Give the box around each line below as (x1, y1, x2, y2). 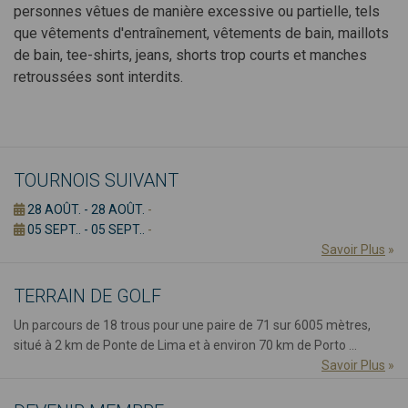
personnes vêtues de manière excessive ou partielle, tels (14, 2, 380, 20)
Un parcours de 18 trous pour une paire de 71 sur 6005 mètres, (14, 317, 371, 332)
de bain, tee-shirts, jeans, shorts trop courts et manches (14, 46, 367, 64)
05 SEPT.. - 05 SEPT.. (25, 221, 145, 237)
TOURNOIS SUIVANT (14, 168, 178, 191)
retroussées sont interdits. (14, 67, 183, 86)
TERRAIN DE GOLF (14, 284, 161, 307)
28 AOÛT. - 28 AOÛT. (25, 201, 145, 217)
